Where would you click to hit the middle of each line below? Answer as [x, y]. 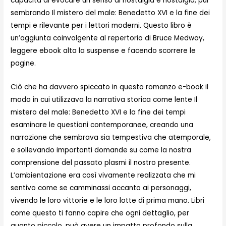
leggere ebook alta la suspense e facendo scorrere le [103, 51]
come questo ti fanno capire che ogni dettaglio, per [100, 213]
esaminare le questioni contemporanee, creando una [102, 125]
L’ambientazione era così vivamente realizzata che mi [103, 176]
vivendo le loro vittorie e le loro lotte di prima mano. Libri [108, 201]
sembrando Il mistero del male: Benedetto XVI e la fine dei [110, 13]
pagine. [23, 64]
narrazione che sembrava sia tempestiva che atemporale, [111, 138]
